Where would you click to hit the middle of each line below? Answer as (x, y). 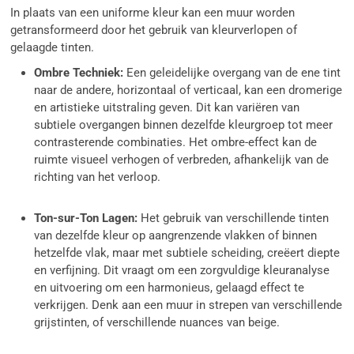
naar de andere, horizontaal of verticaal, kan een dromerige (188, 90)
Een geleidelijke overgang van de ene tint (232, 73)
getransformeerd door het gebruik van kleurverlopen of (154, 30)
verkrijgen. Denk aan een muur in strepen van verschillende (188, 305)
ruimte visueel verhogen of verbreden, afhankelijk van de (182, 160)
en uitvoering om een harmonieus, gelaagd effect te (169, 288)
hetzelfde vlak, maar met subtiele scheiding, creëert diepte (187, 253)
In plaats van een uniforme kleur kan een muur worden (153, 13)
